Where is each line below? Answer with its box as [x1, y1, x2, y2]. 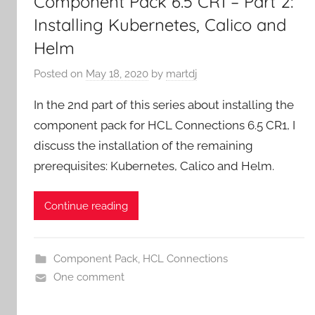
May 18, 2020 [86, 67, 148, 81]
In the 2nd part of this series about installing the [34, 98, 294, 112]
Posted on [34, 67, 86, 81]
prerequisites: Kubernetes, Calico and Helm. [34, 159, 274, 174]
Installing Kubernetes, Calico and [34, 13, 286, 35]
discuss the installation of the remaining [34, 139, 253, 153]
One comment [53, 271, 124, 284]
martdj [166, 67, 197, 81]
